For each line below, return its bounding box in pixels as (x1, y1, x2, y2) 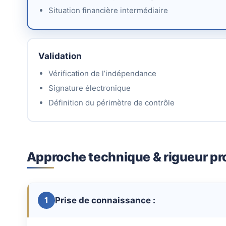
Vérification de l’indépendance (48, 69, 156, 79)
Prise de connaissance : (54, 195, 155, 205)
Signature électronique (48, 83, 131, 93)
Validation (38, 50, 82, 61)
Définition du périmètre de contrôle (48, 98, 175, 108)
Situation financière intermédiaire (48, 5, 168, 15)
